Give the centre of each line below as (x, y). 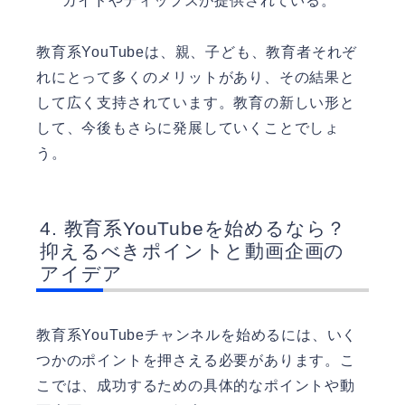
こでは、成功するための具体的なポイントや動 (196, 385)
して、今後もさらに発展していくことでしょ (188, 127)
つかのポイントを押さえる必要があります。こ (196, 360)
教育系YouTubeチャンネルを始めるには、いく (197, 334)
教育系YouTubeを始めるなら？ (205, 229)
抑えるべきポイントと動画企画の (193, 251)
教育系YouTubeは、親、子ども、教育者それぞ (197, 52)
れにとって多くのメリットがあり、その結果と (196, 77)
